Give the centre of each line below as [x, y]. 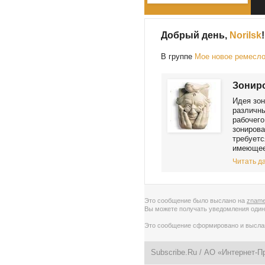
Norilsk [246, 35]
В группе [178, 57]
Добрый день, [195, 35]
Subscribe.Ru [174, 253]
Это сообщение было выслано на [195, 201]
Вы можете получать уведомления [198, 209]
